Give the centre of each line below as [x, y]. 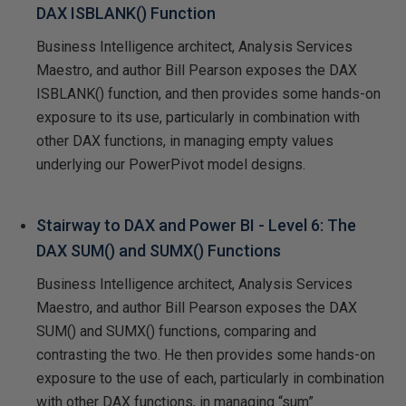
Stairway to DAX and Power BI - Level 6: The [196, 225]
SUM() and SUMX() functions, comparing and [176, 331]
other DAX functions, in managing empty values [185, 140]
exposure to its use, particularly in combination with [198, 117]
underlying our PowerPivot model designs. [171, 164]
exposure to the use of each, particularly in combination [210, 378]
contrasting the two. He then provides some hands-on [206, 354]
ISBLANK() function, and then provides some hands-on [208, 93]
